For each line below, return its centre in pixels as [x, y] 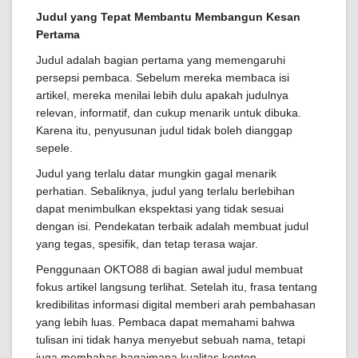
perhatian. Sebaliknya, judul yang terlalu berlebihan [165, 191]
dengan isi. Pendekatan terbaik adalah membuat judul [172, 227]
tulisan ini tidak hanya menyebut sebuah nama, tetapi [171, 340]
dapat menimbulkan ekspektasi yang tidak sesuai [160, 209]
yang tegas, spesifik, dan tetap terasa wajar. [147, 244]
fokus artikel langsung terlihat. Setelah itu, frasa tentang [177, 287]
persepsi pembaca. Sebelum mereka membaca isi [163, 78]
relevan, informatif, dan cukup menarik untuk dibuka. [169, 113]
